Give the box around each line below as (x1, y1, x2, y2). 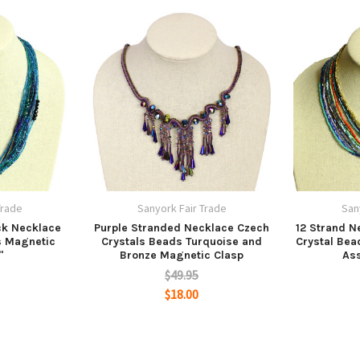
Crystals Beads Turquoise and (101, 234, 262, 248)
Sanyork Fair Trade (137, 200, 227, 215)
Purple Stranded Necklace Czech (94, 220, 269, 235)
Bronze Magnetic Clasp (120, 247, 243, 262)
